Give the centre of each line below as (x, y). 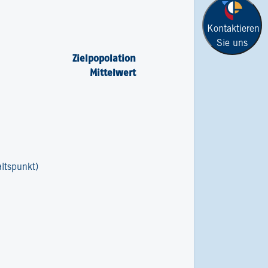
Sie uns (232, 43)
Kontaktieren (233, 29)
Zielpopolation (104, 58)
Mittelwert (112, 72)
